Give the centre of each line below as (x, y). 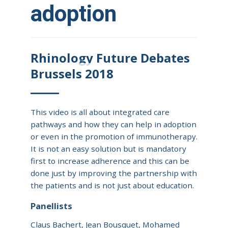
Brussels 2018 (72, 73)
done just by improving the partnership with (114, 173)
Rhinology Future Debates (110, 58)
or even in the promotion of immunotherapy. (114, 136)
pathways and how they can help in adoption (113, 124)
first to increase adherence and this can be (110, 161)
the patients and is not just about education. (112, 185)
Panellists (51, 206)
